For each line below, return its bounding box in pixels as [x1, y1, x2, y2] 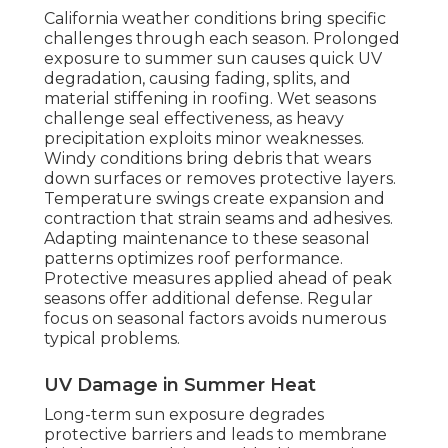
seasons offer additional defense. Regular [44, 289, 373, 309]
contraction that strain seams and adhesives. [44, 209, 393, 229]
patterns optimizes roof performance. [44, 249, 343, 269]
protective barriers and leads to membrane [44, 425, 387, 445]
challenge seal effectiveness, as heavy [44, 109, 344, 129]
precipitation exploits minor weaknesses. [44, 129, 364, 149]
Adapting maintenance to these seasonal [44, 229, 370, 249]
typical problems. [44, 329, 180, 349]
